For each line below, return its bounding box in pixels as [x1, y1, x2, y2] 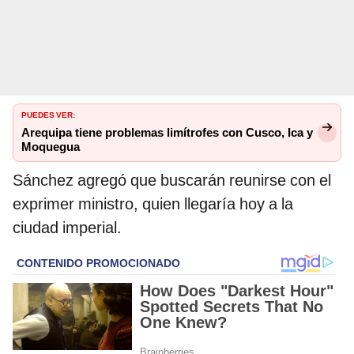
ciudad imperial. [13, 218, 122, 238]
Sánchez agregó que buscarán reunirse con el [13, 171, 331, 190]
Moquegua [21, 140, 80, 155]
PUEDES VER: [21, 107, 75, 121]
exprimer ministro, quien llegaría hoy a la [13, 194, 293, 214]
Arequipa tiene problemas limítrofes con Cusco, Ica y [21, 126, 313, 141]
